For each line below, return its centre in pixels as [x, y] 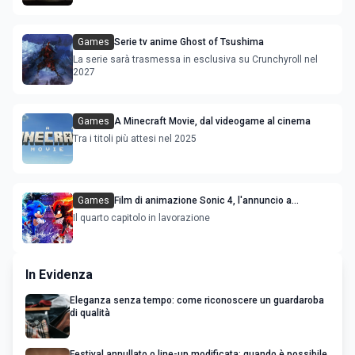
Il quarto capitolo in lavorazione [141, 218]
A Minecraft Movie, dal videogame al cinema [212, 121]
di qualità [90, 313]
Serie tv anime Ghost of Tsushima [189, 42]
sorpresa [134, 213]
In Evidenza [59, 274]
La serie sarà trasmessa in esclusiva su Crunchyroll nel [195, 59]
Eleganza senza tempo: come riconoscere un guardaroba [197, 300]
